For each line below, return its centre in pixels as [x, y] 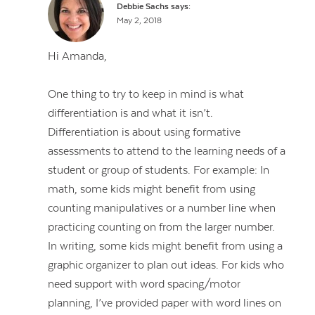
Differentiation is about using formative [144, 133]
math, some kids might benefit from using [152, 189]
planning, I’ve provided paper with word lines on [165, 303]
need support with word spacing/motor [144, 284]
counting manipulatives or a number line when [162, 208]
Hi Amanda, [78, 56]
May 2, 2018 [139, 21]
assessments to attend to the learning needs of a [167, 152]
